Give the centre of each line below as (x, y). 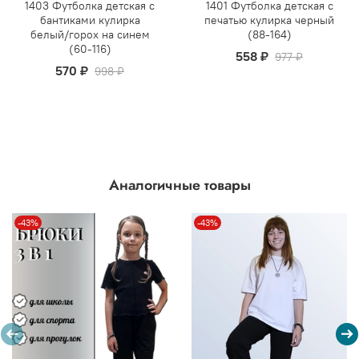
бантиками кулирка (90, 20)
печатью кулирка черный (269, 20)
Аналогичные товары (179, 186)
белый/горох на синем (90, 34)
